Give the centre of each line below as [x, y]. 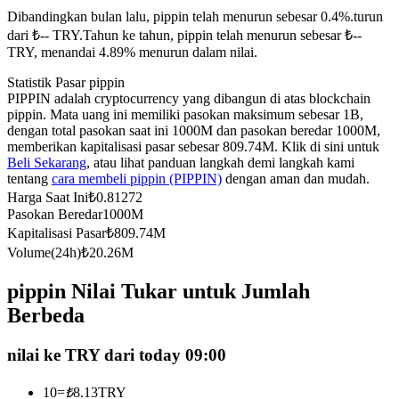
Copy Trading [82, 201]
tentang [29, 179]
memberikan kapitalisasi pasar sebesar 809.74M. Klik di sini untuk [193, 147]
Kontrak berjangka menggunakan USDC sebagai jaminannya [215, 19]
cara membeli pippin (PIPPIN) [137, 179]
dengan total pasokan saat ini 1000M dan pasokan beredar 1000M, [194, 131]
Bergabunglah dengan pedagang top [144, 231]
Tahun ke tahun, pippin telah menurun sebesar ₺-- [222, 36]
